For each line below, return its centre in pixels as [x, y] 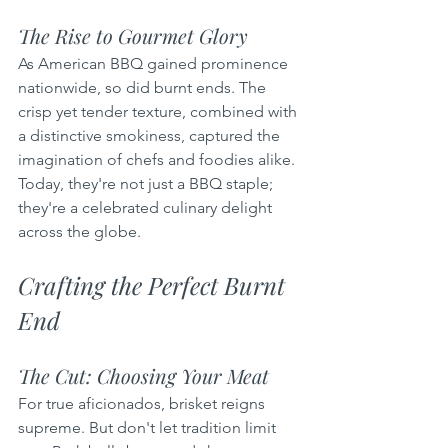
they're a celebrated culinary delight [147, 207]
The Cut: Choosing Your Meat [143, 375]
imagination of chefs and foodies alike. [158, 159]
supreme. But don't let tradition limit [149, 427]
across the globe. [79, 231]
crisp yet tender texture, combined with [159, 111]
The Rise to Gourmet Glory [133, 35]
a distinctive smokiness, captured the [151, 135]
